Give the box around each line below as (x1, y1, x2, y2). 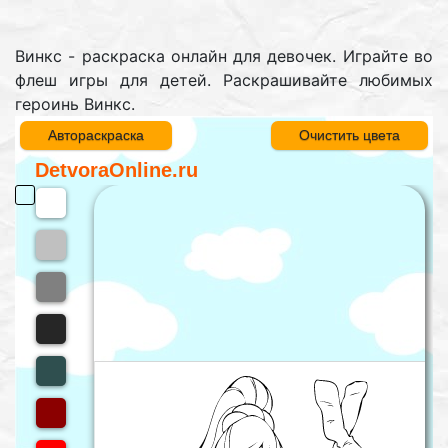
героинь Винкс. (15, 94, 135, 115)
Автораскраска (48, 127, 144, 144)
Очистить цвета (299, 127, 400, 144)
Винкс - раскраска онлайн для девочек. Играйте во (15, 46, 433, 67)
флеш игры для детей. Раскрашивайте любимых (15, 70, 433, 91)
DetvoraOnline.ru (35, 158, 198, 181)
